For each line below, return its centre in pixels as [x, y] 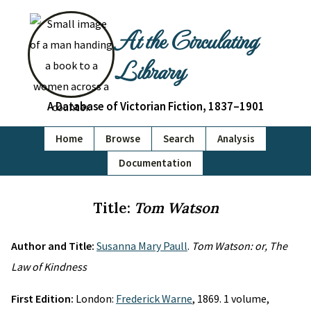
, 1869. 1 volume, [231, 299]
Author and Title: [54, 246]
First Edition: [43, 299]
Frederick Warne [154, 299]
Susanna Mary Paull [142, 246]
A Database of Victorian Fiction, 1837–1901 [155, 106]
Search [179, 138]
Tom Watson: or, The [239, 246]
